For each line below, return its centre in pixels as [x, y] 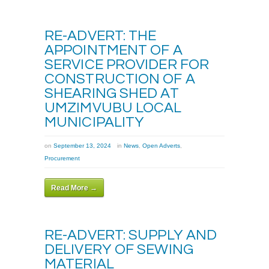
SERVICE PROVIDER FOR [127, 64]
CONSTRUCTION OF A [120, 79]
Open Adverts [161, 145]
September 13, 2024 [82, 145]
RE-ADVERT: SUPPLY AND [131, 235]
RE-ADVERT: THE [101, 35]
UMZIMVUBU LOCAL [113, 107]
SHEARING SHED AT [112, 93]
